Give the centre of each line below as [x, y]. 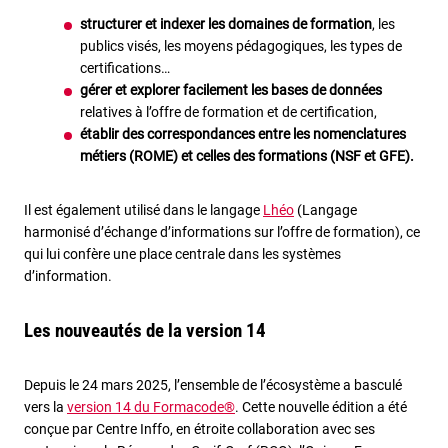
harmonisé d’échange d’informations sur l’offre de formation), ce [222, 232]
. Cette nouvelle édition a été [321, 407]
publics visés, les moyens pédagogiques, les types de [241, 46]
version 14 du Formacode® [151, 407]
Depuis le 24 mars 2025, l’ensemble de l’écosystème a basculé [213, 385]
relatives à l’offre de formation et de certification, [228, 112]
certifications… [125, 68]
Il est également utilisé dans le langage [143, 210]
